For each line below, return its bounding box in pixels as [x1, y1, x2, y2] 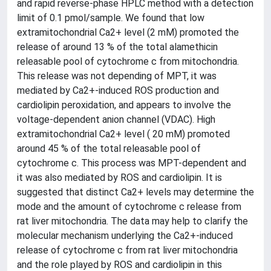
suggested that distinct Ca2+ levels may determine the [17, 186, 254, 198]
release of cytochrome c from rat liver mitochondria [17, 244, 238, 256]
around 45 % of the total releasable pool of [17, 143, 201, 154]
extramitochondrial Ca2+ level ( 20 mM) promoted [17, 128, 230, 140]
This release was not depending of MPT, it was [17, 70, 217, 82]
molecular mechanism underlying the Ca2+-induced [17, 230, 233, 241]
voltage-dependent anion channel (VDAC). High [17, 114, 215, 125]
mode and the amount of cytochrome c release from [17, 201, 241, 212]
